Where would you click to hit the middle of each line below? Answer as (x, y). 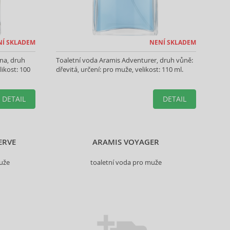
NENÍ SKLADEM (172, 42)
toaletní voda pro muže (126, 162)
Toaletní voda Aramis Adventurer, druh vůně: (124, 60)
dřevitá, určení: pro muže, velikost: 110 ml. (119, 69)
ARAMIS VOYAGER (126, 142)
